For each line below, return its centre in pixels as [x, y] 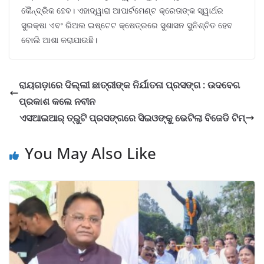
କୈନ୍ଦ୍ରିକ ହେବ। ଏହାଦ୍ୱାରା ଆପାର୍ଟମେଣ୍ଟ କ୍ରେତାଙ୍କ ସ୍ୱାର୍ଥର [122, 11]
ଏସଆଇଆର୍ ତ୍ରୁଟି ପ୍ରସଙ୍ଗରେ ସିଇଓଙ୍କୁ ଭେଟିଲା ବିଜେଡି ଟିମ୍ [132, 118]
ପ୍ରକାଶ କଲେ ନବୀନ [57, 102]
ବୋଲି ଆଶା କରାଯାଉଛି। [59, 40]
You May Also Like [90, 154]
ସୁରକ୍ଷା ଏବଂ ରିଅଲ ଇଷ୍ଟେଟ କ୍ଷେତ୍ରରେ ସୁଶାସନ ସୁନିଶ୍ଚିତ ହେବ [127, 25]
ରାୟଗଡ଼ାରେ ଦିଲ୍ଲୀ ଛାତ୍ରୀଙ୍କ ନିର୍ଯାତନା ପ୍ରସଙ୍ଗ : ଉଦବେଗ [129, 85]
